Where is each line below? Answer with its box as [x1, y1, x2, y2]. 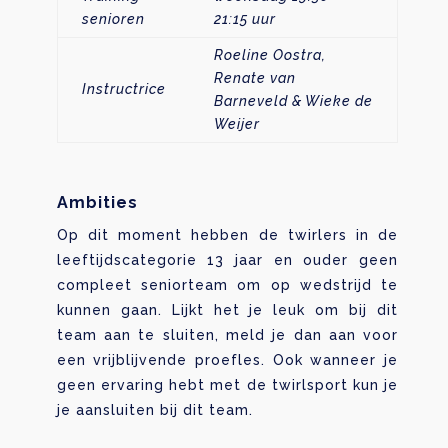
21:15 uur [213, 10, 276, 27]
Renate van [213, 69, 296, 86]
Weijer [213, 115, 260, 132]
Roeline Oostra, [213, 46, 326, 63]
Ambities [56, 192, 138, 212]
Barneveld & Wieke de [213, 92, 373, 109]
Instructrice [81, 80, 166, 97]
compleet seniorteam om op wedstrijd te [56, 276, 399, 293]
